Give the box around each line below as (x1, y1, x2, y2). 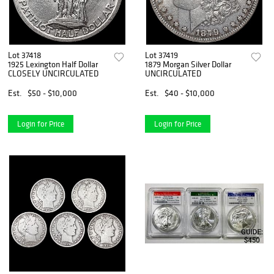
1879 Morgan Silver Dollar (145, 59, 232, 70)
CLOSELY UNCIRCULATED (8, 68, 98, 80)
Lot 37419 (145, 50, 179, 61)
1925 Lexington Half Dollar (8, 59, 98, 70)
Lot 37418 (8, 50, 42, 61)
